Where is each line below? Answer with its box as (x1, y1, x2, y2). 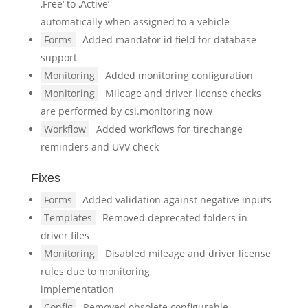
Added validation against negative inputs (82, 193, 272, 206)
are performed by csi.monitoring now (40, 104, 212, 118)
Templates (43, 211, 92, 224)
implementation (40, 283, 114, 296)
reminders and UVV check (40, 140, 159, 153)
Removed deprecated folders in (102, 211, 247, 224)
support (40, 51, 77, 64)
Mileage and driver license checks (104, 87, 261, 100)
